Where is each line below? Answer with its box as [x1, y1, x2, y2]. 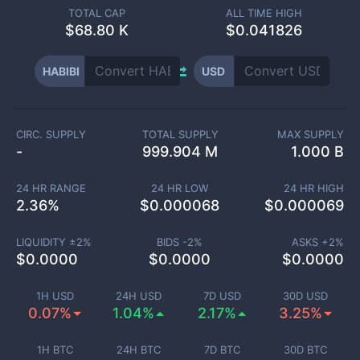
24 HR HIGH [284, 182, 344, 194]
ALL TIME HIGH [225, 6, 302, 19]
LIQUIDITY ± [15, 235, 76, 248]
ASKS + [292, 235, 329, 248]
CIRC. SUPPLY [16, 128, 86, 141]
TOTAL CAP [67, 6, 125, 19]
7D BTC [203, 343, 240, 356]
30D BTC [284, 343, 327, 356]
